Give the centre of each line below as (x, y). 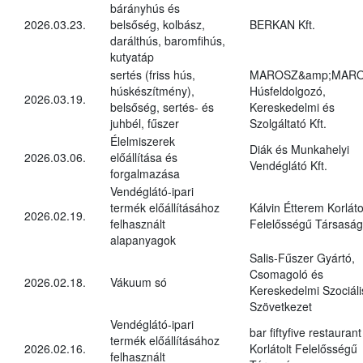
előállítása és (144, 157)
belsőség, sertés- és (162, 107)
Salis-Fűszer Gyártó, (302, 257)
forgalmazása (145, 173)
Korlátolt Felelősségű (303, 348)
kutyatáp (132, 56)
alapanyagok (143, 239)
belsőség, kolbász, (158, 24)
